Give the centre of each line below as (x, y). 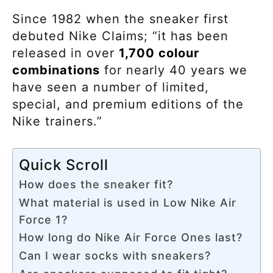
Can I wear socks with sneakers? (115, 255)
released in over (66, 53)
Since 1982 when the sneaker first (120, 19)
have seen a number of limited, (111, 87)
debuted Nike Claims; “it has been (120, 36)
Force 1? (43, 219)
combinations (56, 70)
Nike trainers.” (57, 121)
